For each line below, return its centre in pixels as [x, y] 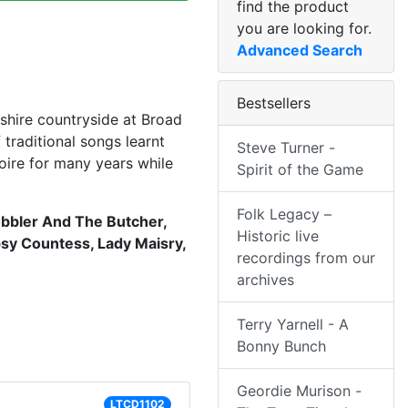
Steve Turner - [286, 148]
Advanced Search [300, 51]
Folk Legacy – [284, 214]
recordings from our [306, 258]
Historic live [278, 236]
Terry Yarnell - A [293, 325]
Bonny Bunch [281, 347]
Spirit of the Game [300, 170]
